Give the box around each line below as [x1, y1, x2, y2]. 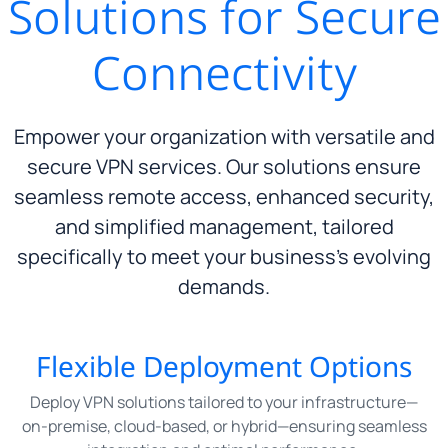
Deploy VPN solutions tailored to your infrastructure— [30, 390, 418, 413]
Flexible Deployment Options [36, 350, 412, 388]
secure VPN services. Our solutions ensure [27, 152, 421, 180]
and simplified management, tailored [54, 212, 394, 240]
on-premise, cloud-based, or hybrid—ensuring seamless [21, 414, 427, 437]
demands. [178, 272, 270, 300]
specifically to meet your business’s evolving [17, 242, 431, 270]
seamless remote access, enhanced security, [14, 182, 434, 210]
